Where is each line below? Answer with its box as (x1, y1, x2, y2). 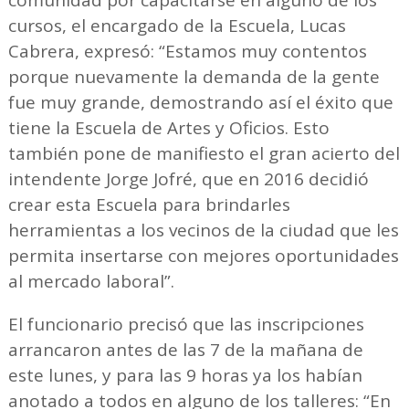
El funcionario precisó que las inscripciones (7, 311, 364, 336)
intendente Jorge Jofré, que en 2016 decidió (7, 166, 369, 191)
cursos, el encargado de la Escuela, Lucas (7, 13, 346, 37)
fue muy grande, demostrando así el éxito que (7, 89, 393, 114)
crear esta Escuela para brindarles (7, 192, 290, 216)
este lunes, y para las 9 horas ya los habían (7, 362, 362, 387)
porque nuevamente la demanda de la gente (7, 64, 380, 89)
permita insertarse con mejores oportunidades (7, 243, 399, 267)
